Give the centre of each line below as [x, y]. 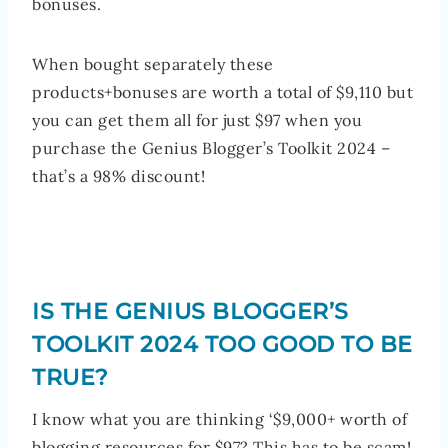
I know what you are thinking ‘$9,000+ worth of [219, 418]
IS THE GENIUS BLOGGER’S [190, 311]
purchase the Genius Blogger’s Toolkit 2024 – [211, 147]
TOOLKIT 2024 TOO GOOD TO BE [222, 344]
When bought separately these [152, 63]
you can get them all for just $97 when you [197, 119]
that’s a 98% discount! [118, 175]
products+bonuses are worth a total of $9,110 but [222, 91]
